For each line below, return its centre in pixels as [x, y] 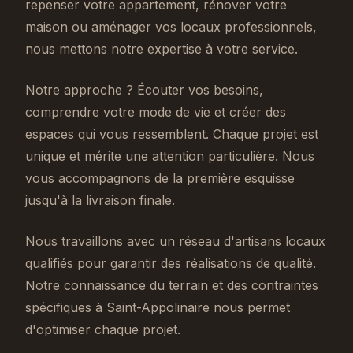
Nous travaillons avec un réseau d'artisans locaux [175, 241]
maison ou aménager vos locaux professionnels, [171, 27]
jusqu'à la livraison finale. [100, 200]
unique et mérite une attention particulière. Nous [170, 156]
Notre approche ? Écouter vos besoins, [144, 90]
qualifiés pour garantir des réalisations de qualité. [171, 263]
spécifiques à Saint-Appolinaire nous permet [158, 307]
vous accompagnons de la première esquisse [160, 178]
